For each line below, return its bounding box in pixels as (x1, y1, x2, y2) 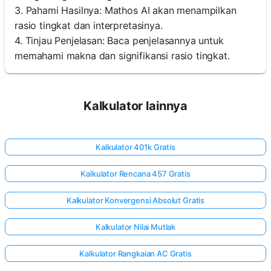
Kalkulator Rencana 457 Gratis (80, 169, 191, 179)
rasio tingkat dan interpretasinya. (15, 19, 163, 32)
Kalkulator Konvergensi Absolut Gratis (66, 195, 205, 206)
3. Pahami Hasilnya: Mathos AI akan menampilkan (15, 4, 237, 17)
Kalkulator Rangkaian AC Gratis (79, 249, 192, 259)
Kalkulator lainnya (83, 99, 188, 114)
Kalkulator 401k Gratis (96, 142, 175, 152)
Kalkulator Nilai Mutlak (95, 222, 176, 232)
